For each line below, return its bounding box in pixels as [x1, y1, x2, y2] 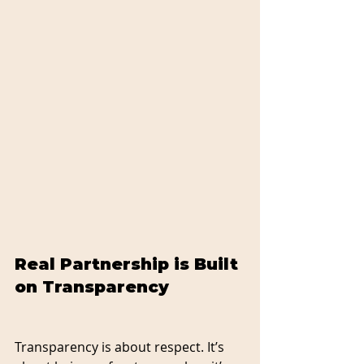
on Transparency [15, 276, 169, 297]
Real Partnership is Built [15, 253, 243, 274]
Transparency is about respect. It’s [15, 337, 227, 356]
